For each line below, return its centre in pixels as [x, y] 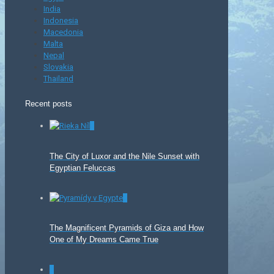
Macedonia [63, 32]
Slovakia [58, 67]
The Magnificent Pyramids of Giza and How [127, 228]
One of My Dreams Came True [104, 240]
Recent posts [49, 104]
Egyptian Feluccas [83, 168]
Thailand [58, 78]
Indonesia [61, 20]
